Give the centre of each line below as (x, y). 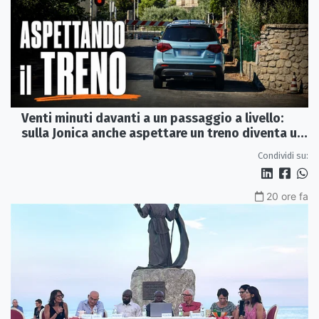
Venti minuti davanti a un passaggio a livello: (152, 118)
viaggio (43, 148)
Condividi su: (283, 155)
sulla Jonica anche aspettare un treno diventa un (163, 133)
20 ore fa (287, 196)
